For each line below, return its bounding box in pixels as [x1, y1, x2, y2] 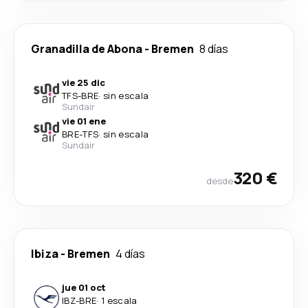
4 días [115, 246, 145, 261]
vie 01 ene [62, 115, 106, 127]
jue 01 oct [62, 281, 106, 294]
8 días [199, 41, 228, 56]
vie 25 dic [62, 76, 105, 89]
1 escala [100, 294, 137, 307]
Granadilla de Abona [31, 41, 142, 56]
